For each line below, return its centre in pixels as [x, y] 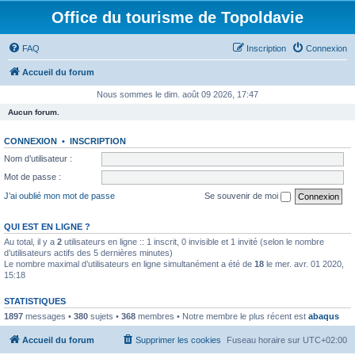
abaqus [324, 316]
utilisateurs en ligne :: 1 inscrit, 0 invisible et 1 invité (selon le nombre [193, 241]
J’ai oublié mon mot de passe [59, 195]
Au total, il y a [31, 241]
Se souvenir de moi [242, 195]
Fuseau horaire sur [265, 340]
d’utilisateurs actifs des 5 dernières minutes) [88, 252]
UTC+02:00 [325, 340]
